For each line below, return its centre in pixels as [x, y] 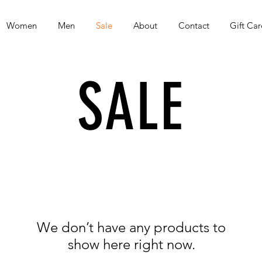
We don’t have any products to [131, 227]
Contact [194, 25]
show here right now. [131, 244]
